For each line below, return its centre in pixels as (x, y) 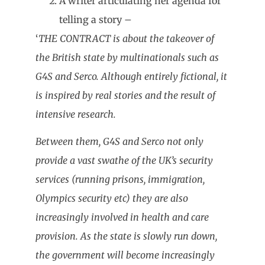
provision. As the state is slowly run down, (126, 236)
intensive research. (76, 114)
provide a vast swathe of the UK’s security (124, 161)
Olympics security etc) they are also (112, 198)
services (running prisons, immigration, (120, 180)
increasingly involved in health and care (122, 217)
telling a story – (96, 19)
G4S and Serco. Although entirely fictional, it (131, 76)
